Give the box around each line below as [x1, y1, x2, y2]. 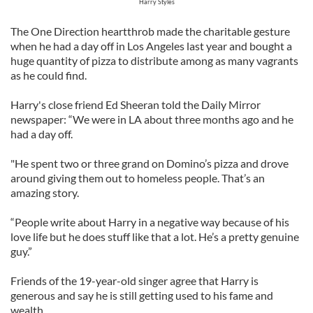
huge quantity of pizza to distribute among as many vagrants [10, 54, 298, 67]
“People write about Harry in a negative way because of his [10, 215, 289, 228]
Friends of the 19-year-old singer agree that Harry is [10, 274, 259, 287]
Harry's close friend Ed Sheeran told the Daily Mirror [10, 98, 261, 111]
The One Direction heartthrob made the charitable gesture [10, 24, 290, 38]
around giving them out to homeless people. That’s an [10, 171, 265, 184]
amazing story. [10, 186, 79, 199]
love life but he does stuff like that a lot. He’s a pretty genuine [10, 230, 299, 243]
